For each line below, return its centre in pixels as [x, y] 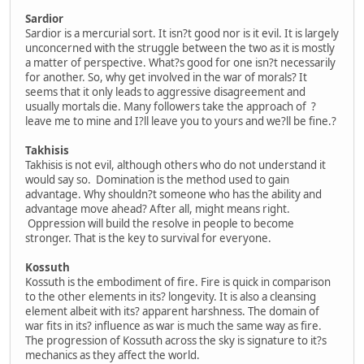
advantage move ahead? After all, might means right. [158, 208]
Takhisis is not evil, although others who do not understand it [175, 165]
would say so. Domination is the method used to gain [157, 179]
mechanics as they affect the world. [113, 355]
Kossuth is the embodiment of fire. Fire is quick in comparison [178, 282]
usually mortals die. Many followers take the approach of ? [171, 106]
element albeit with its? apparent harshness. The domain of [172, 311]
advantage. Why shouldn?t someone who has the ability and [173, 194]
